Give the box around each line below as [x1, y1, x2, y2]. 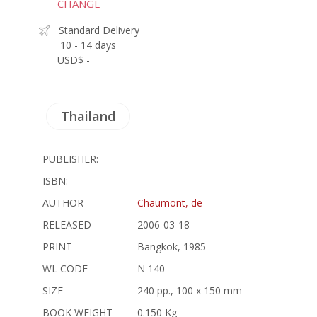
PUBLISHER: [42, 151, 98, 166]
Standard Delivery [59, 23, 139, 37]
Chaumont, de [137, 195, 202, 209]
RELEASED [42, 217, 91, 231]
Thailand [61, 107, 115, 125]
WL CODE [42, 261, 88, 275]
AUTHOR [42, 195, 83, 209]
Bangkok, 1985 [137, 239, 206, 253]
